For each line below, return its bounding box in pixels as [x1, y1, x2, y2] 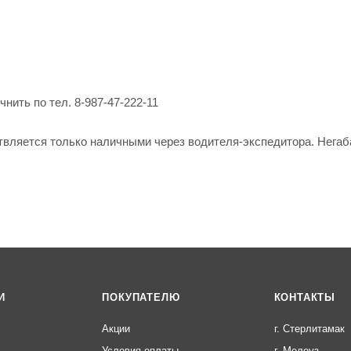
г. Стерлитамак [273, 323, 345, 335]
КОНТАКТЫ [273, 291, 336, 303]
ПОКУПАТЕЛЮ [102, 291, 180, 303]
